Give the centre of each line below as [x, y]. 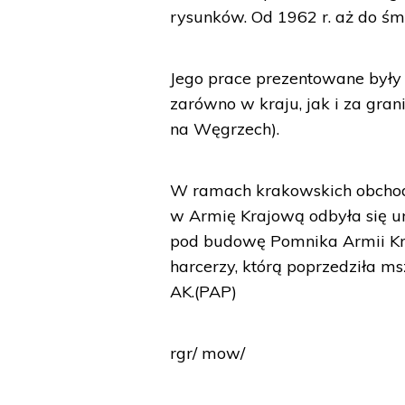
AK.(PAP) [204, 292]
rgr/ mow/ [208, 353]
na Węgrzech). [225, 129]
